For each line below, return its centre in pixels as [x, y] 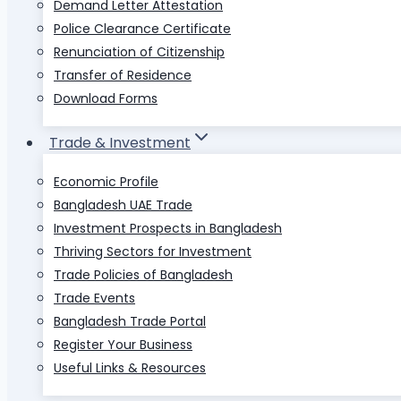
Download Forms [106, 98]
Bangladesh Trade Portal [130, 321]
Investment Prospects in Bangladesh [168, 228]
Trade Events [94, 298]
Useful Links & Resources [130, 368]
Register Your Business [123, 345]
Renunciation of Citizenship [139, 52]
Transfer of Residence [123, 75]
